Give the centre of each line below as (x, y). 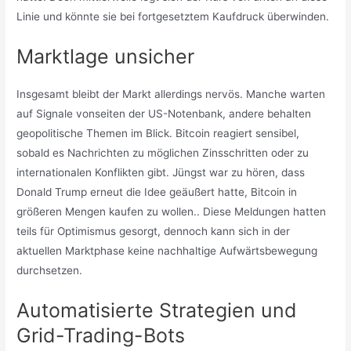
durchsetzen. (50, 270)
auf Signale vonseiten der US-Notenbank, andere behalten (164, 113)
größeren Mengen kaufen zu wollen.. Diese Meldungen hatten (172, 211)
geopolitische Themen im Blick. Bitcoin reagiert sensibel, (158, 133)
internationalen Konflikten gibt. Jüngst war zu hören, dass (161, 172)
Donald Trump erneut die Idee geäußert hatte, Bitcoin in (157, 192)
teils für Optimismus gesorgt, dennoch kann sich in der (154, 231)
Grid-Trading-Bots (101, 335)
